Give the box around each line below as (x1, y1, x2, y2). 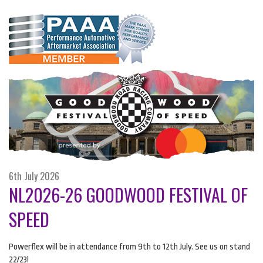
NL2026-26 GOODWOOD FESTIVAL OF (9, 181, 248, 208)
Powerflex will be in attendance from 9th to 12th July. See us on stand (9, 241, 250, 252)
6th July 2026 (9, 168, 59, 183)
